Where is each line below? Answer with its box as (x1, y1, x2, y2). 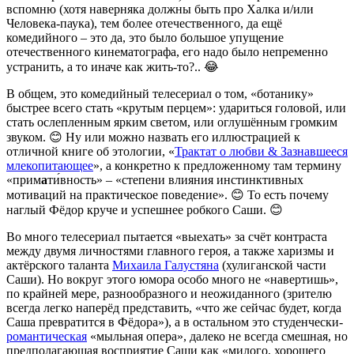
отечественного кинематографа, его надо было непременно (6, 45, 328, 59)
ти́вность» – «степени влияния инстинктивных (47, 173, 303, 187)
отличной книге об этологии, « (6, 145, 175, 159)
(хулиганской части (219, 258, 326, 273)
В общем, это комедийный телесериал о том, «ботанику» (6, 87, 314, 101)
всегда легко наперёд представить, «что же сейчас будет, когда (6, 301, 341, 315)
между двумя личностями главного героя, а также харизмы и (6, 244, 334, 258)
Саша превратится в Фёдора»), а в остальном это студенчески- (6, 315, 343, 330)
